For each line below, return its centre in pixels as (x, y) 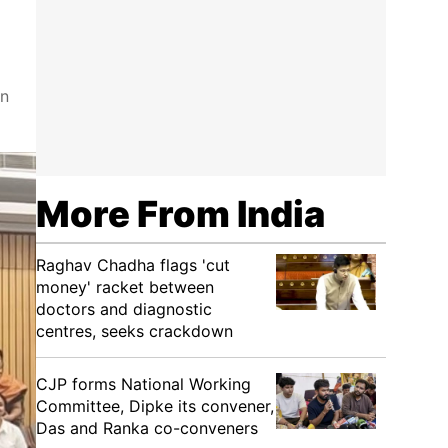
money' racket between (125, 287)
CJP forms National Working (143, 384)
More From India (180, 214)
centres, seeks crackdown (134, 331)
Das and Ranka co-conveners (147, 428)
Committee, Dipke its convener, (155, 406)
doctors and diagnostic (124, 309)
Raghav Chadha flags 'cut (133, 265)
